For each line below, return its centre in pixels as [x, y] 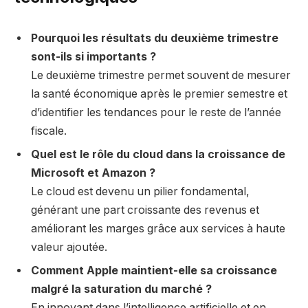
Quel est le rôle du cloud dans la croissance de [158, 154]
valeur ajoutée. [69, 247]
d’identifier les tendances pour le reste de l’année [156, 112]
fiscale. [49, 131]
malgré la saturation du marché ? [121, 289]
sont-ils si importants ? [93, 56]
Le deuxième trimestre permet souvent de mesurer [161, 75]
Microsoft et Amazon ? [93, 173]
